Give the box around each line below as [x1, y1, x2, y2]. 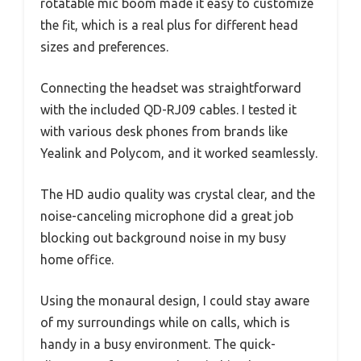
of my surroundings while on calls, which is [40, 314, 290, 330]
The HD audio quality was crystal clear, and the [40, 186, 315, 201]
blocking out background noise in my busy [40, 230, 286, 245]
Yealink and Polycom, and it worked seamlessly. [40, 145, 317, 160]
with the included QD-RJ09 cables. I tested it [40, 102, 297, 117]
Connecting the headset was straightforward [40, 80, 301, 95]
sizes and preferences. [40, 39, 168, 54]
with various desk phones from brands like [40, 123, 288, 139]
